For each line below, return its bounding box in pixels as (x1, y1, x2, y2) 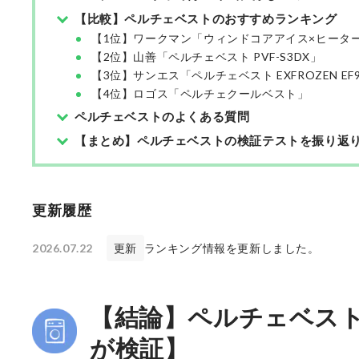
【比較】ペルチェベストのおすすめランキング (75, 11, 337, 26)
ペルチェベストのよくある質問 (75, 109, 250, 123)
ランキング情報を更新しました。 (143, 241, 320, 255)
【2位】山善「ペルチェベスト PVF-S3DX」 (91, 50, 322, 63)
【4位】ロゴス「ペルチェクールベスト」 (91, 87, 309, 100)
